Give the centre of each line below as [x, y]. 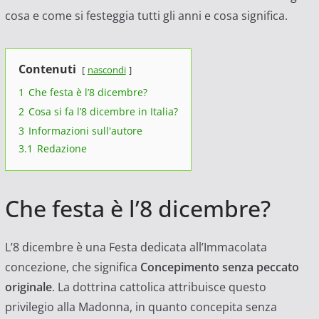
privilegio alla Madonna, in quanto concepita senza [141, 307]
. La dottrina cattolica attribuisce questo [159, 287]
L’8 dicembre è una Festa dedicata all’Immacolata [136, 247]
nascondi [106, 70]
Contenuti [47, 69]
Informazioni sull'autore [85, 131]
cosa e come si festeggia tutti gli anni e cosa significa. [146, 16]
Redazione [62, 149]
